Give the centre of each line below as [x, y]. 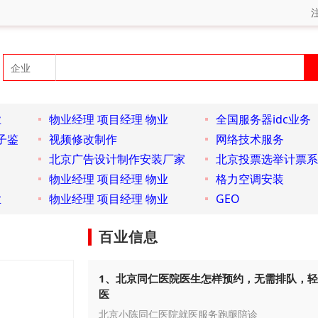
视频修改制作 [83, 139]
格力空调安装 [250, 179]
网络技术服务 [250, 139]
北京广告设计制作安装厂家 [117, 159]
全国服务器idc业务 [263, 119]
